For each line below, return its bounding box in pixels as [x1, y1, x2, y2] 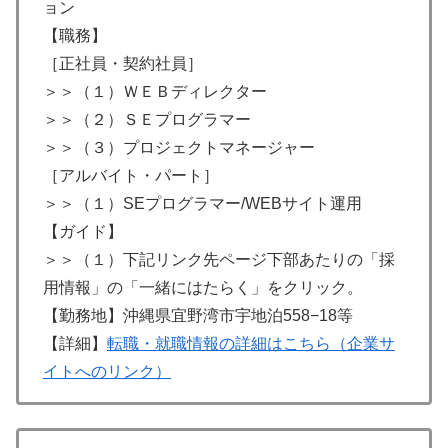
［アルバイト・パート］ [43, 167, 219, 185]
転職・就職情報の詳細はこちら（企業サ [107, 335, 395, 353]
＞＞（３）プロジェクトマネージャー [43, 139, 315, 157]
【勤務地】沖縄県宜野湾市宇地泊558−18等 [43, 307, 353, 325]
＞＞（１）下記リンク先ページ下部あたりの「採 [43, 251, 395, 269]
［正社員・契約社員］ [43, 55, 203, 73]
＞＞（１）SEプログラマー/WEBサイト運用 [43, 195, 362, 213]
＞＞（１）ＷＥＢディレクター [43, 83, 267, 101]
